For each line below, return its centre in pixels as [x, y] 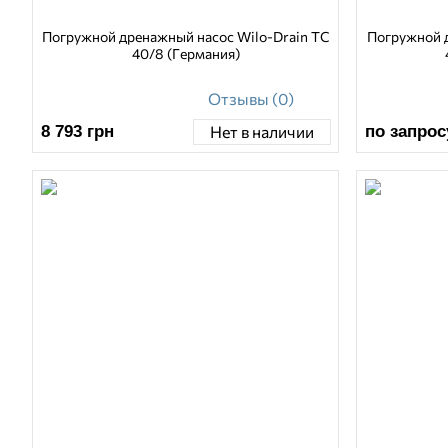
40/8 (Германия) [185, 53]
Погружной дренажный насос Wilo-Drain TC [185, 36]
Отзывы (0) [250, 98]
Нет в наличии [261, 132]
